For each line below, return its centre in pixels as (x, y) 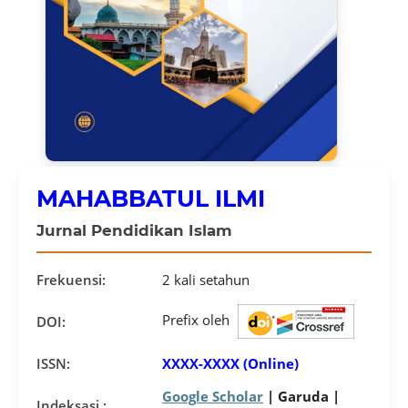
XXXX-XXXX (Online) (230, 363)
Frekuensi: (71, 280)
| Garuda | (301, 396)
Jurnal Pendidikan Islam (134, 230)
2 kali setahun (205, 280)
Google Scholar (212, 396)
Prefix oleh (197, 319)
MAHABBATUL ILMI (150, 199)
